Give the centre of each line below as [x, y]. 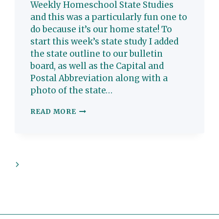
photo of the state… [72, 91]
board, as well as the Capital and [97, 66]
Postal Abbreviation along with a [99, 78]
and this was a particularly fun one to [109, 17]
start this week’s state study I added [105, 42]
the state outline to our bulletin [97, 54]
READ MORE [53, 112]
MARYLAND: [99, 111]
